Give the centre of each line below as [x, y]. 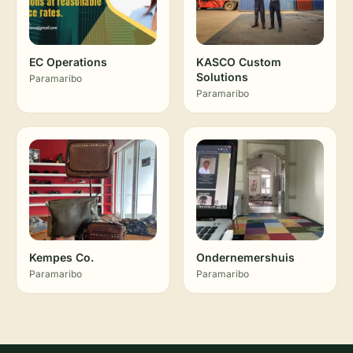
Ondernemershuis [245, 257]
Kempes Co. [61, 257]
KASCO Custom [239, 62]
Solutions [222, 77]
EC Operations [68, 62]
